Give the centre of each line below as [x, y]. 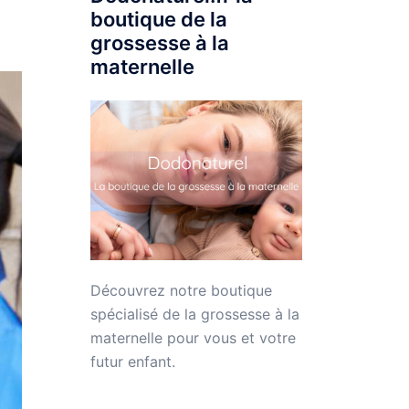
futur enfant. [132, 361]
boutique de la [158, 19]
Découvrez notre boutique [181, 290]
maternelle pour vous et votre [193, 337]
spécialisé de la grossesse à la [194, 314]
